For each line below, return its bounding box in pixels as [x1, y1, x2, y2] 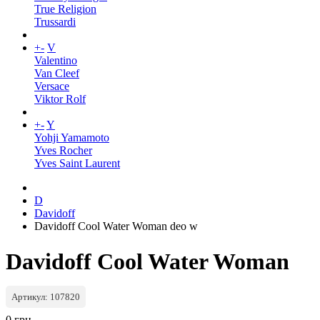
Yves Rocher [34, 144, 92, 157]
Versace [34, 80, 69, 93]
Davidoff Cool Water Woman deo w [34, 220, 198, 233]
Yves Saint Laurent [34, 157, 120, 170]
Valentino [34, 54, 77, 67]
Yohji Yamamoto [34, 131, 109, 144]
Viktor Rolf [34, 93, 86, 106]
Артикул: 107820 [11, 291, 80, 303]
